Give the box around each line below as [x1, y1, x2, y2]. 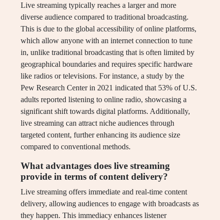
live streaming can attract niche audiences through [21, 119, 174, 128]
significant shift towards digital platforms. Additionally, [21, 107, 190, 116]
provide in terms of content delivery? [21, 171, 168, 182]
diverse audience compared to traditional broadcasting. [21, 13, 189, 22]
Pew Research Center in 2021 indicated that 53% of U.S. [21, 83, 197, 92]
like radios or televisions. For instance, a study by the [21, 72, 184, 81]
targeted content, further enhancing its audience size [21, 131, 180, 139]
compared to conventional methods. [21, 142, 131, 151]
